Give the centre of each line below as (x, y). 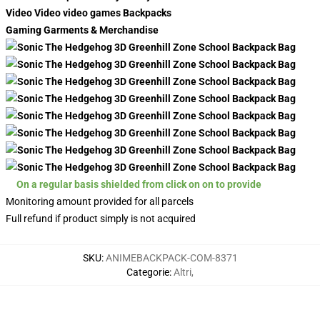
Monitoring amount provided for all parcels (100, 201)
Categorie (148, 272)
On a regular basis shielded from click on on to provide (140, 184)
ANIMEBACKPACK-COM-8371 (171, 258)
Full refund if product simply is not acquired (101, 219)
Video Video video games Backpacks (89, 13)
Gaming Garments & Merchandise (82, 30)
